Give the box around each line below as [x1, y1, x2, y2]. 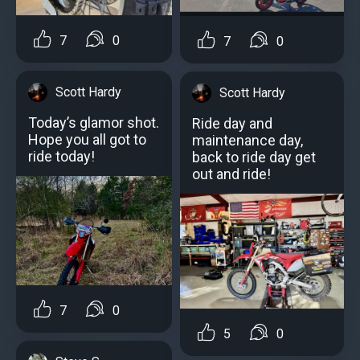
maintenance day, [192, 132, 303, 149]
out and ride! [192, 166, 271, 183]
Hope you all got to [28, 131, 146, 149]
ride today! [28, 148, 95, 166]
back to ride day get [192, 149, 316, 166]
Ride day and [192, 115, 272, 133]
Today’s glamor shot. [28, 114, 159, 132]
